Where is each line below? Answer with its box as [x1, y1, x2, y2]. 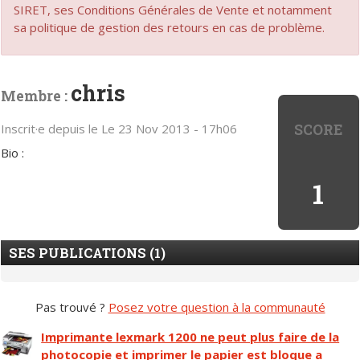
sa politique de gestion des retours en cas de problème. [14, 19, 325, 36]
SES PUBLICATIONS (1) [9, 244, 166, 262]
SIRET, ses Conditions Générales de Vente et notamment [14, 2, 333, 18]
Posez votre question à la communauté [108, 299, 325, 316]
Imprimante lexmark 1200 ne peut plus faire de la [41, 328, 340, 345]
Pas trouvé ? [35, 299, 108, 316]
